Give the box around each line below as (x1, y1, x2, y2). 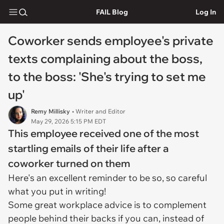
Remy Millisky (31, 107, 70, 115)
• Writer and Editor (72, 107, 125, 115)
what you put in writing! (8, 185, 106, 197)
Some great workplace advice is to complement (8, 199, 206, 210)
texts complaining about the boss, (8, 51, 202, 66)
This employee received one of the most (8, 127, 199, 139)
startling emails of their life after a (8, 142, 168, 154)
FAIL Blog (95, 7, 128, 16)
